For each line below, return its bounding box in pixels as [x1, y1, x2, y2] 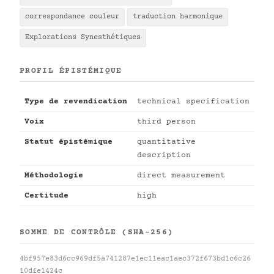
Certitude [24, 191, 68, 201]
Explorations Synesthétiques [25, 34, 141, 42]
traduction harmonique [133, 13, 223, 21]
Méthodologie [24, 171, 83, 180]
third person [137, 117, 196, 127]
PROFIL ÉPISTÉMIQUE [20, 67, 122, 76]
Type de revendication [24, 97, 127, 106]
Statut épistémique [24, 138, 113, 147]
